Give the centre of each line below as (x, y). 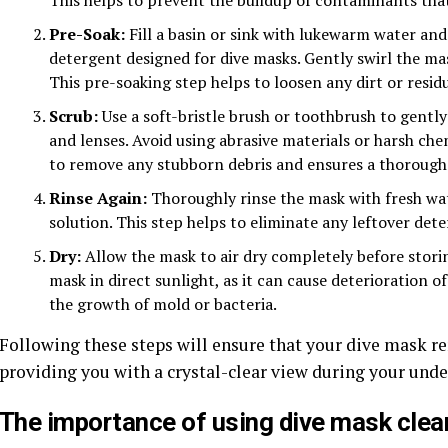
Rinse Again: (98, 197)
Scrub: (73, 115)
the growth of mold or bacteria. (163, 303)
